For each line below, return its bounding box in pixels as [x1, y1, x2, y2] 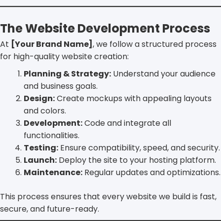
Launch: [24, 154, 57, 166]
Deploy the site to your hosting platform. [57, 154, 216, 166]
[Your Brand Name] [11, 38, 93, 50]
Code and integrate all [82, 117, 171, 129]
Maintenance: [24, 166, 82, 178]
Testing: [24, 142, 58, 153]
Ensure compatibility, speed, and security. [58, 142, 220, 153]
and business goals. [24, 80, 98, 92]
